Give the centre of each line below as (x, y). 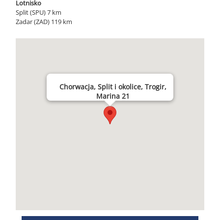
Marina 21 (113, 96)
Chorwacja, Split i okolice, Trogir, (113, 87)
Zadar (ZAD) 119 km (44, 22)
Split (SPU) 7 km (39, 12)
